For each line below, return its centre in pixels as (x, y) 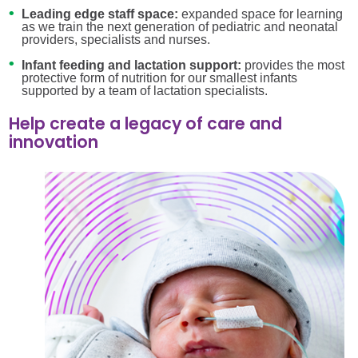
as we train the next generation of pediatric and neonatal (179, 27)
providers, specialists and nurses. (115, 40)
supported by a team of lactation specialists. (144, 90)
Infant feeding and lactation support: (133, 65)
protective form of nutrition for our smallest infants (159, 78)
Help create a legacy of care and (146, 124)
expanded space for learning (262, 14)
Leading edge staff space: (101, 14)
